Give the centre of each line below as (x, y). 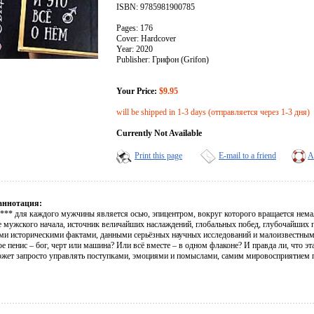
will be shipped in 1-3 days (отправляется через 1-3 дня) (213, 112)
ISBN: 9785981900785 (156, 7)
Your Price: (137, 91)
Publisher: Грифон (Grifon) (163, 60)
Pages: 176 (135, 28)
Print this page (158, 156)
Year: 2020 (135, 49)
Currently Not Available (159, 134)
